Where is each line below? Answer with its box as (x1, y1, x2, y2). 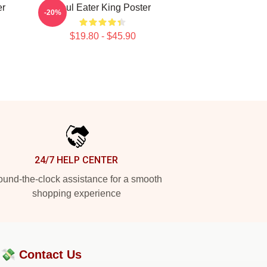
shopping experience (32, 188, 121, 198)
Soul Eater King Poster (54, 2, 151, 13)
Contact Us (19, 248, 82, 261)
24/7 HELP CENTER (35, 154, 118, 166)
